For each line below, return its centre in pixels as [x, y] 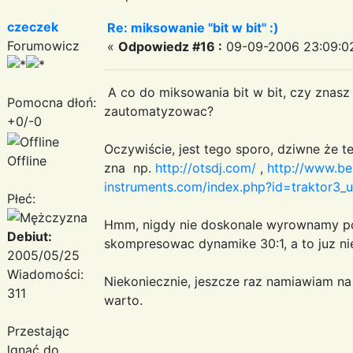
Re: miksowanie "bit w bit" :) [193, 27]
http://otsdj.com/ [206, 167]
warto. [123, 300]
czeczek [33, 26]
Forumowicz [43, 45]
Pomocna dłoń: [52, 102]
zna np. [130, 167]
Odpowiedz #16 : [170, 46]
